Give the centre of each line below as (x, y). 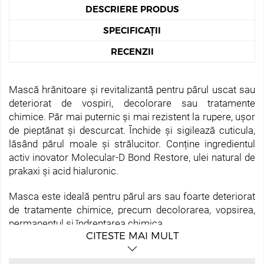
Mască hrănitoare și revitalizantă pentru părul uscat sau (132, 89)
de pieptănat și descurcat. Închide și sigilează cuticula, (132, 130)
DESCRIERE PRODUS (132, 9)
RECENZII (132, 51)
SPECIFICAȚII (132, 30)
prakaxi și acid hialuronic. (64, 171)
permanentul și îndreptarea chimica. (87, 223)
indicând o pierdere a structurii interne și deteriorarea (132, 250)
